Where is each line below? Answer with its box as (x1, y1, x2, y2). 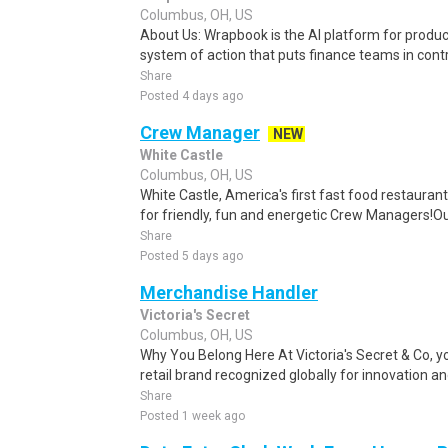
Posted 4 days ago (140, 89, 243, 103)
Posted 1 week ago (140, 409, 245, 423)
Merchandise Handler (140, 282, 318, 303)
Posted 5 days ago (140, 249, 243, 263)
